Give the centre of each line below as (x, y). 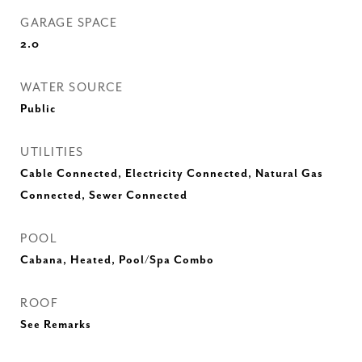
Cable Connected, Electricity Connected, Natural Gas (172, 174)
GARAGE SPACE (69, 23)
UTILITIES (52, 152)
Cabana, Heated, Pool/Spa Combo (117, 260)
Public (38, 109)
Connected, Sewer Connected (104, 196)
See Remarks (56, 325)
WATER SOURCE (72, 88)
